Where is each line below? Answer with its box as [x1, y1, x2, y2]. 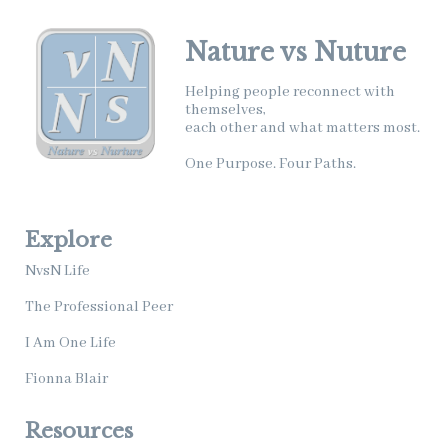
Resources [25, 417, 133, 444]
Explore [25, 226, 112, 253]
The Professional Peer [25, 297, 173, 316]
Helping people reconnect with [185, 82, 395, 101]
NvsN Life [25, 261, 90, 280]
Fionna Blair [25, 369, 108, 388]
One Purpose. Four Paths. [185, 154, 356, 173]
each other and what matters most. [185, 118, 420, 137]
